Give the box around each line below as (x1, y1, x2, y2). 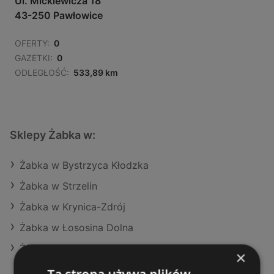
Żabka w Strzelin (20, 180, 97, 193)
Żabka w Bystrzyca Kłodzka (20, 159, 149, 172)
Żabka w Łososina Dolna (20, 221, 133, 234)
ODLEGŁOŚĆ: (15, 67, 69, 78)
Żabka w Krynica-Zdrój (20, 201, 125, 213)
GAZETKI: (15, 53, 53, 64)
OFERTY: (15, 38, 50, 49)
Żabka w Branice (20, 242, 97, 255)
